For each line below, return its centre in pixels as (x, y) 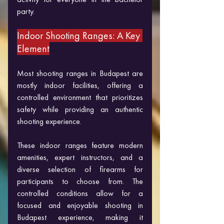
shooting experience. (50, 121)
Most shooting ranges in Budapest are (80, 73)
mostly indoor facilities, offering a (80, 85)
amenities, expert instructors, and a (80, 157)
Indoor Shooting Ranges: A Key (80, 35)
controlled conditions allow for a (80, 193)
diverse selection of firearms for (80, 169)
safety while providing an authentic (80, 109)
